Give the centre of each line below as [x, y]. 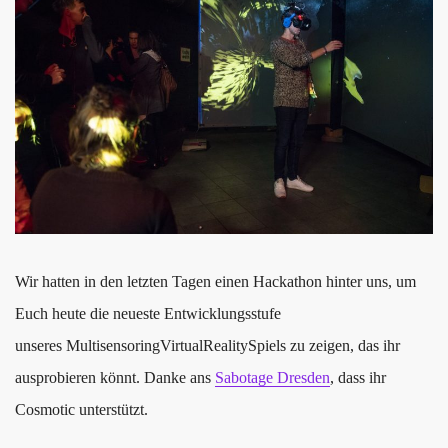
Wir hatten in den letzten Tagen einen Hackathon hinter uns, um [215, 282]
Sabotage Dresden [272, 378]
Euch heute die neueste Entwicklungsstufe [148, 314]
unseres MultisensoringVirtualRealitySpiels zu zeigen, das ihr [207, 346]
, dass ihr [358, 378]
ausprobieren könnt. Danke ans [115, 378]
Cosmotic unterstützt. [81, 410]
